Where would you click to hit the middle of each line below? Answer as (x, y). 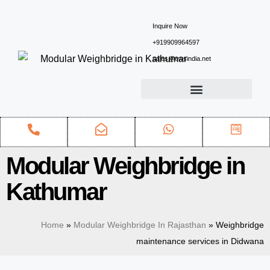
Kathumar (56, 192)
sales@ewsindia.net (181, 58)
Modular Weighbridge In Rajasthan (140, 225)
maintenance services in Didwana (200, 241)
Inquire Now (170, 26)
